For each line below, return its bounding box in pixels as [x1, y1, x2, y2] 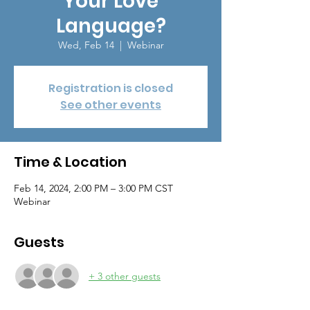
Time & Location [14, 152, 127, 172]
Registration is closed [48, 80, 173, 96]
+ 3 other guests [89, 269, 161, 282]
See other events [60, 97, 161, 113]
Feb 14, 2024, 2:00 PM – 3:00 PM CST [14, 182, 173, 194]
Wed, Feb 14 [57, 39, 114, 51]
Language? [55, 12, 166, 39]
